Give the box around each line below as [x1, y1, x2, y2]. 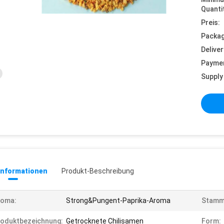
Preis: [201, 18, 220, 26]
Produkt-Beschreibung [61, 167, 134, 175]
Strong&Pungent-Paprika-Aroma [66, 196, 170, 204]
